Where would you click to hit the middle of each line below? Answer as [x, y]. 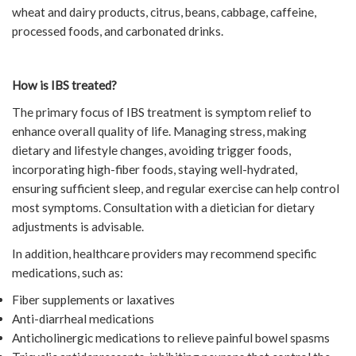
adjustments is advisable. [78, 227]
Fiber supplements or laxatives [93, 300]
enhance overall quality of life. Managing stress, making [159, 132]
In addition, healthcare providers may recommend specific [164, 254]
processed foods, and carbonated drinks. [118, 31]
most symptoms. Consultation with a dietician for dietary [163, 208]
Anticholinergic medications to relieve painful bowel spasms [171, 338]
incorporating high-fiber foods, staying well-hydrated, [155, 170]
